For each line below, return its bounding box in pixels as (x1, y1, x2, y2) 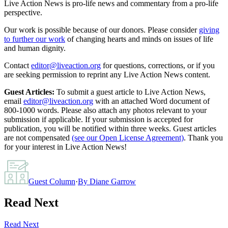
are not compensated (4, 133, 70, 142)
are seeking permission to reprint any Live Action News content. (4, 70, 210, 79)
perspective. (4, 8, 42, 17)
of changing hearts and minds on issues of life (67, 34, 213, 43)
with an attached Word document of (95, 96, 210, 105)
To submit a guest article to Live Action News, (54, 87, 206, 96)
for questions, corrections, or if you (103, 61, 215, 70)
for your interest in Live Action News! (4, 142, 127, 151)
